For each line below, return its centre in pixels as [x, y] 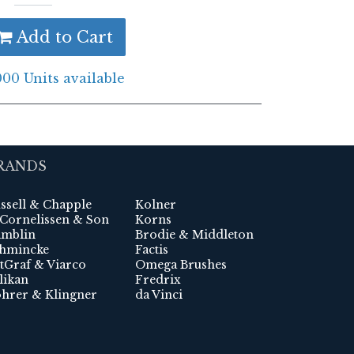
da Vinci [159, 295]
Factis [152, 250]
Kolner [156, 205]
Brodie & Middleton [194, 235]
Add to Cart [63, 37]
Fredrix [158, 280]
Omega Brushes [181, 265]
